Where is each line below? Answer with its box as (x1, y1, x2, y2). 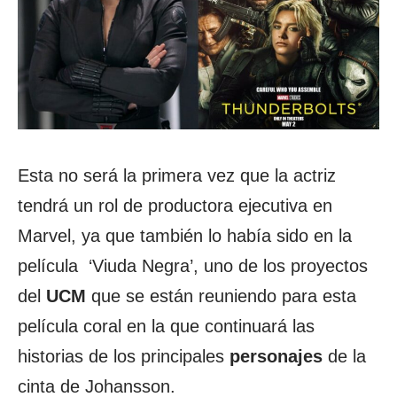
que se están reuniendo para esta (86, 285, 356, 306)
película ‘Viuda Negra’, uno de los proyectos (18, 255, 368, 276)
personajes (230, 346, 323, 366)
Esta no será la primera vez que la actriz (18, 165, 336, 185)
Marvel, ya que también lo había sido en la (18, 225, 352, 245)
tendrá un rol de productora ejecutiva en (18, 195, 332, 215)
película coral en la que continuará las (18, 315, 315, 336)
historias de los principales (18, 346, 230, 366)
